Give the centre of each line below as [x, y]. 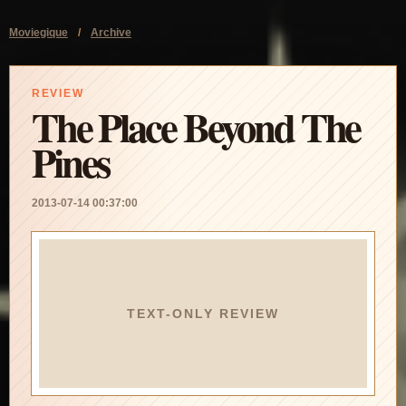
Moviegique [39, 33]
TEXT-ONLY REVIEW [203, 314]
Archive [111, 33]
